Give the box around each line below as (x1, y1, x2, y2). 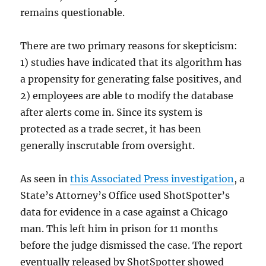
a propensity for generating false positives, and (20, 73, 242, 85)
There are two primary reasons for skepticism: (20, 40, 238, 52)
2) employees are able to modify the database (20, 90, 234, 102)
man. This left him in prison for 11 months (20, 223, 218, 235)
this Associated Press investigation (70, 173, 235, 185)
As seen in (20, 173, 71, 185)
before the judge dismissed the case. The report (20, 239, 243, 252)
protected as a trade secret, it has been (20, 123, 202, 135)
